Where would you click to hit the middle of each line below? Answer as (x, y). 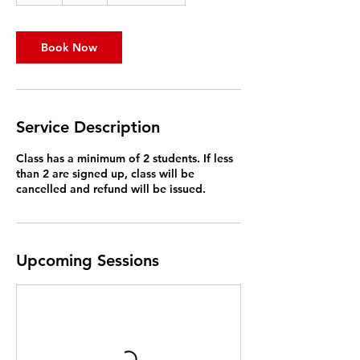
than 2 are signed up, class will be (105, 173)
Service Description (88, 127)
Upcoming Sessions (88, 260)
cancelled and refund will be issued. (111, 188)
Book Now (69, 47)
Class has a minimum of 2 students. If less (125, 158)
